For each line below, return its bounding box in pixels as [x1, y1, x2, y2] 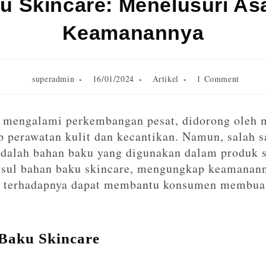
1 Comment [197, 72, 239, 84]
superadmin [32, 72, 75, 84]
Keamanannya [62, 21, 204, 44]
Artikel [152, 72, 179, 84]
